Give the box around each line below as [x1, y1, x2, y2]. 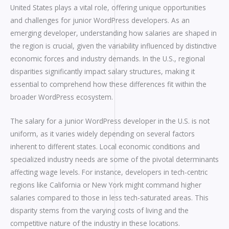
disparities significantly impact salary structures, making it [10, 66, 195, 77]
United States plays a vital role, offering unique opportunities [10, 3, 206, 13]
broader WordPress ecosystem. [10, 92, 113, 102]
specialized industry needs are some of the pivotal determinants [10, 154, 219, 164]
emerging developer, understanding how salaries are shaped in [10, 28, 217, 38]
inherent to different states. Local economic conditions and [10, 141, 200, 151]
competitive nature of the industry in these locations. [10, 218, 180, 228]
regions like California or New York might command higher [10, 179, 201, 190]
